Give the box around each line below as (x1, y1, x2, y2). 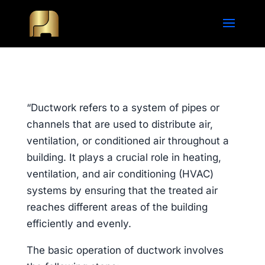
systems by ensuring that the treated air (26, 185, 218, 196)
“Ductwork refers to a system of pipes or (26, 102, 219, 114)
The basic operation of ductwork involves (26, 244, 224, 256)
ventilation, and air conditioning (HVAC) (26, 168, 214, 180)
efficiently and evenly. (26, 218, 131, 230)
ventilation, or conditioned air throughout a (26, 135, 229, 147)
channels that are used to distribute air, (26, 118, 213, 130)
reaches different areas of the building (26, 201, 208, 213)
